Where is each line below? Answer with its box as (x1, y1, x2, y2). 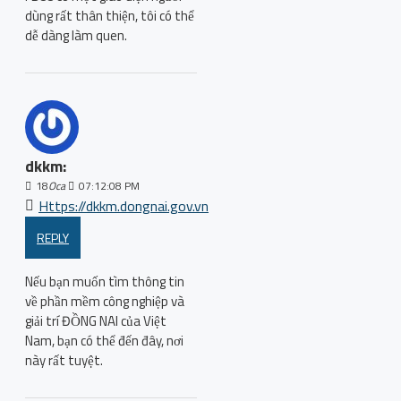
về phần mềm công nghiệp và (25, 291, 184, 311)
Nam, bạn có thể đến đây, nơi (25, 330, 183, 351)
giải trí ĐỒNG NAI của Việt (25, 311, 166, 331)
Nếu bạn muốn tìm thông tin (25, 271, 184, 292)
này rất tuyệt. (25, 350, 103, 371)
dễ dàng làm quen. (25, 25, 127, 46)
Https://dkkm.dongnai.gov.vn (38, 195, 209, 217)
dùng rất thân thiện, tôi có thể (25, 5, 194, 26)
